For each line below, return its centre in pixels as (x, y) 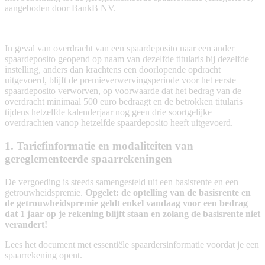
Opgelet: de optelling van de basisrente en (167, 192)
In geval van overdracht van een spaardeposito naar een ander (119, 49)
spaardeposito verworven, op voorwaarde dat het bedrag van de (123, 91)
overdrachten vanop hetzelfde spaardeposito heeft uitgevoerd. (119, 123)
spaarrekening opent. (43, 255)
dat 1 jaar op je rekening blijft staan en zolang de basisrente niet (132, 214)
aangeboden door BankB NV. (60, 8)
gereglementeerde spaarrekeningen (88, 159)
